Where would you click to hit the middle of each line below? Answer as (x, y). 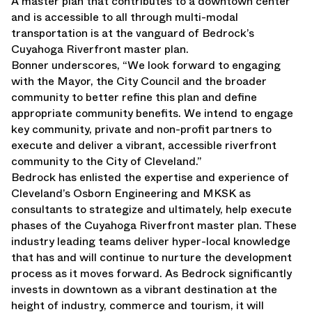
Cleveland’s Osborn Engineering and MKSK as (131, 193)
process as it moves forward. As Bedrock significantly (151, 273)
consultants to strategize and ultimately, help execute (151, 209)
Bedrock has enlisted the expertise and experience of (150, 177)
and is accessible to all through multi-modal (125, 17)
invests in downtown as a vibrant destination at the (144, 289)
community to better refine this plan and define (134, 97)
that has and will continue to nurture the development (151, 257)
